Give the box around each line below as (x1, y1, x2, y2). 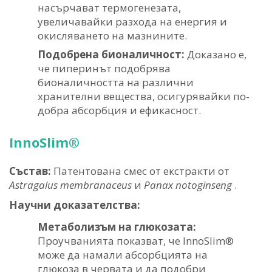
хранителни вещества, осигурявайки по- (38, 89, 250, 104)
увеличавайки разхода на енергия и (38, 15, 227, 29)
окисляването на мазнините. (38, 29, 187, 43)
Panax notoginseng (144, 178, 232, 192)
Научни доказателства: (9, 198, 140, 212)
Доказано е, (185, 47, 246, 62)
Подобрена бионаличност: (38, 47, 185, 62)
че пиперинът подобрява (38, 61, 171, 76)
